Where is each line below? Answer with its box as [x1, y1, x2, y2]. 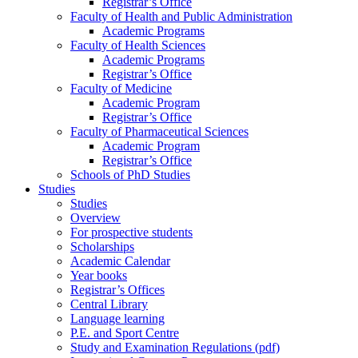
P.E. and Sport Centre [70, 326, 179, 340]
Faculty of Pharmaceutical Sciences [70, 125, 249, 139]
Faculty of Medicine [70, 82, 172, 96]
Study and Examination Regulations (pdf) [70, 340, 280, 355]
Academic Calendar [70, 254, 170, 268]
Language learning [70, 312, 165, 326]
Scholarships [70, 240, 134, 254]
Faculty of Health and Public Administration [70, 10, 292, 24]
